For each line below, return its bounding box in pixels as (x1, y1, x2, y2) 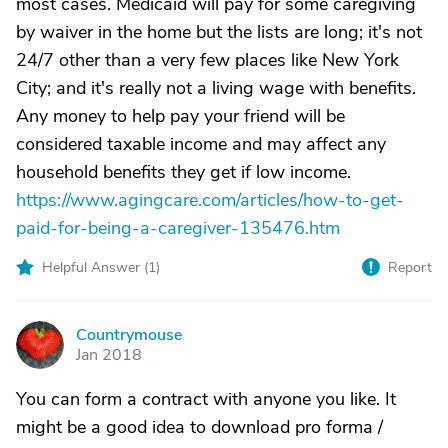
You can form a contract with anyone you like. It (16, 387, 396, 411)
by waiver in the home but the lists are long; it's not (16, 20, 422, 44)
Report (388, 258, 432, 277)
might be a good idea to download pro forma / (16, 415, 383, 439)
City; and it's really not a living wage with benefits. (16, 76, 416, 100)
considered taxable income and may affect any (16, 132, 386, 156)
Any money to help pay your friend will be (16, 104, 345, 128)
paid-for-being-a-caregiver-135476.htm (16, 216, 340, 240)
